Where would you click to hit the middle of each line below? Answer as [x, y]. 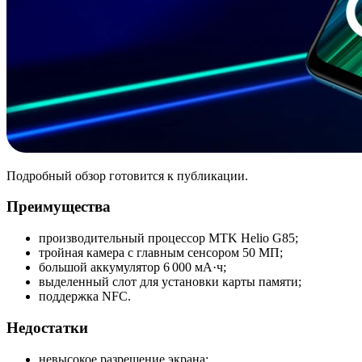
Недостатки [47, 327]
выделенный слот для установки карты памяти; [170, 282]
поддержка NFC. [85, 297]
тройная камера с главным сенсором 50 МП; [161, 253]
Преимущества [59, 207]
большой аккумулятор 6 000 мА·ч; [133, 267]
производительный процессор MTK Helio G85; [168, 238]
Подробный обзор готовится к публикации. [127, 175]
